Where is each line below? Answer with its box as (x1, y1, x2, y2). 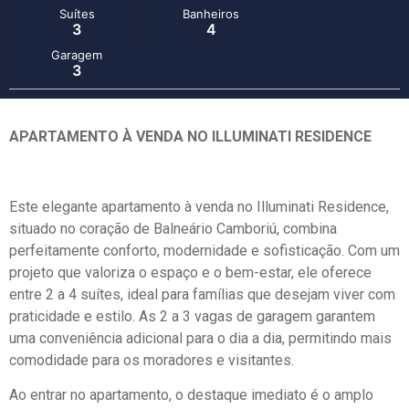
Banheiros (183, 5, 240, 21)
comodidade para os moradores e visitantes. (9, 351, 294, 369)
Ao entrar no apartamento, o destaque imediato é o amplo (9, 385, 373, 404)
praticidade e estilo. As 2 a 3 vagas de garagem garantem (9, 307, 375, 325)
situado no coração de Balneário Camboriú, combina (9, 219, 337, 237)
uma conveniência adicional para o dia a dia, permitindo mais (9, 329, 392, 347)
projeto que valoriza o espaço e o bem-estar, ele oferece (9, 263, 372, 281)
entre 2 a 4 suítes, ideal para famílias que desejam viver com (9, 285, 395, 303)
